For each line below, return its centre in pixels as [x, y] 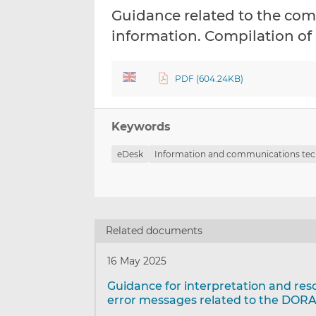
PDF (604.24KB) [209, 79]
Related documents [154, 230]
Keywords [141, 127]
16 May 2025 [137, 261]
